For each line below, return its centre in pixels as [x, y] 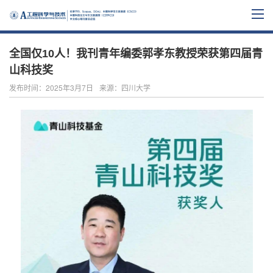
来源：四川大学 [125, 87]
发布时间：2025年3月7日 [51, 87]
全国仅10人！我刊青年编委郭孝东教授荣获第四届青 [136, 54]
